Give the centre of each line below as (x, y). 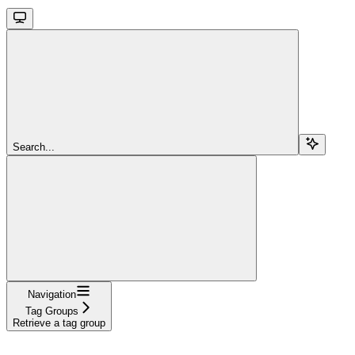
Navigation (52, 294)
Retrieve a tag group (59, 323)
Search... (34, 147)
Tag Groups (52, 311)
